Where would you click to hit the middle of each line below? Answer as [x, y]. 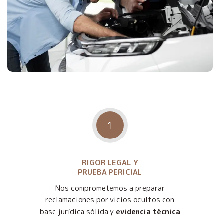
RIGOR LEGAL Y [110, 163]
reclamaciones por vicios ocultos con [110, 200]
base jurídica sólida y [78, 212]
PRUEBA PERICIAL [110, 172]
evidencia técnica [148, 212]
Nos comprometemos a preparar [110, 188]
